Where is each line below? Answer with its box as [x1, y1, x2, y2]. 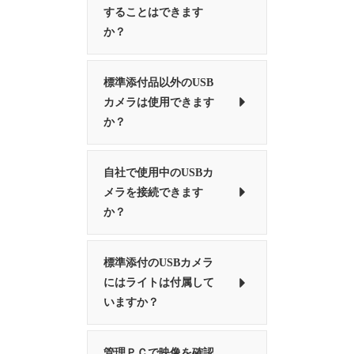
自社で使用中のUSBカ [104, 166, 214, 179]
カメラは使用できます [104, 96, 215, 108]
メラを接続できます [104, 186, 204, 198]
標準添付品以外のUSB [104, 76, 214, 88]
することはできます [104, 6, 204, 18]
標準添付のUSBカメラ [104, 257, 214, 269]
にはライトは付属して [104, 277, 215, 289]
